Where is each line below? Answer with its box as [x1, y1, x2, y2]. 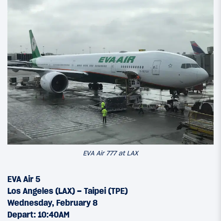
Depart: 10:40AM [7, 209, 70, 220]
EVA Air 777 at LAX [83, 149, 138, 158]
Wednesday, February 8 [7, 197, 98, 208]
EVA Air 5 [7, 174, 40, 184]
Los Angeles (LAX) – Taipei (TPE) [7, 185, 128, 196]
